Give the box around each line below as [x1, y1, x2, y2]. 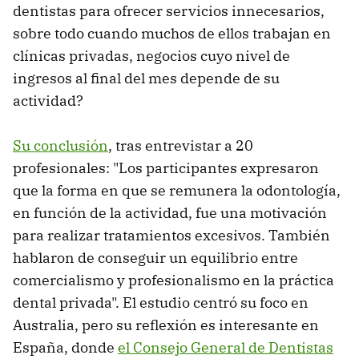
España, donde [13, 338, 118, 357]
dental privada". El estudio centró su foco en [13, 293, 309, 313]
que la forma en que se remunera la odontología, [13, 181, 341, 200]
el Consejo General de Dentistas [118, 338, 333, 357]
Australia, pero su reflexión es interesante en [13, 316, 319, 335]
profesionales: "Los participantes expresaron [13, 159, 319, 178]
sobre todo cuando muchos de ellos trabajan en [13, 24, 331, 43]
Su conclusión [13, 136, 108, 155]
